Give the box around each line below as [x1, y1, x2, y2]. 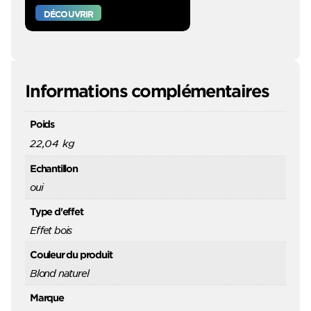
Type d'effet [30, 205, 83, 218]
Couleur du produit [30, 249, 112, 261]
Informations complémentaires [25, 81, 269, 101]
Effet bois [30, 224, 72, 237]
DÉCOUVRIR [44, 8, 94, 19]
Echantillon [30, 162, 78, 175]
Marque [30, 292, 64, 304]
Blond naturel [30, 267, 89, 280]
